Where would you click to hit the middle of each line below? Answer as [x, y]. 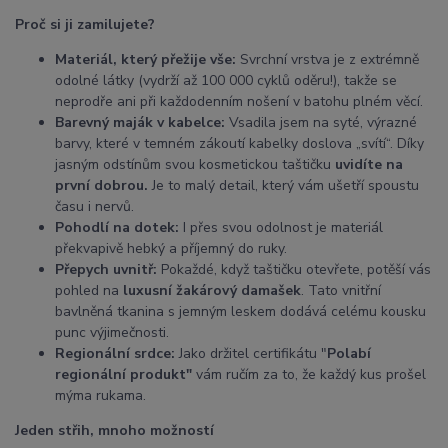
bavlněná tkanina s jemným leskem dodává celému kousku [240, 311]
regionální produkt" [123, 374]
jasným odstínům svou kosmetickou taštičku [195, 164]
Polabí [349, 353]
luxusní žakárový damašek [212, 290]
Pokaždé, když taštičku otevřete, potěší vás [294, 269]
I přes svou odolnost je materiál [281, 227]
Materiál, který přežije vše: [145, 59]
